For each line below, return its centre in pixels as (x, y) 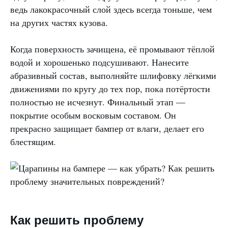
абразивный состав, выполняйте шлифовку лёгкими (113, 76)
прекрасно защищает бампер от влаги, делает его (107, 129)
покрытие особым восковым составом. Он (93, 115)
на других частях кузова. (59, 23)
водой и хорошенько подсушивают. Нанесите (99, 62)
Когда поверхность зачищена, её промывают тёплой (112, 49)
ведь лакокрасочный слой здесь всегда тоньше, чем (111, 9)
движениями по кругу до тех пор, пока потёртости (110, 89)
